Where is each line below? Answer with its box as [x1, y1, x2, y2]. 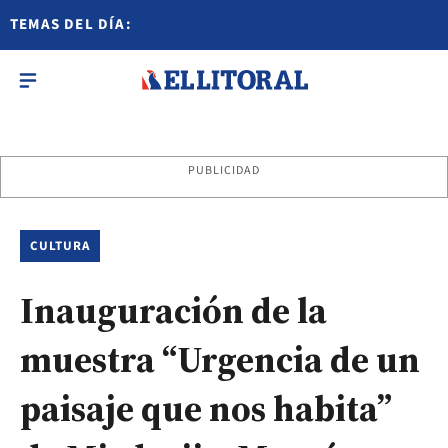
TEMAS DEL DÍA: [10, 14, 132, 35]
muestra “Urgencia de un [20, 335, 420, 384]
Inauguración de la [20, 286, 327, 335]
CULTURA [30, 237, 91, 255]
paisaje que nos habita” [20, 384, 392, 433]
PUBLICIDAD [187, 162, 261, 179]
